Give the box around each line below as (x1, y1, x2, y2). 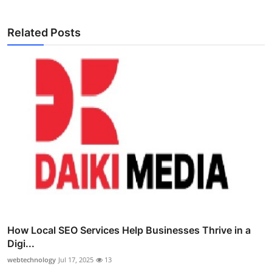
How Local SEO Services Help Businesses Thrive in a (7, 223, 251, 236)
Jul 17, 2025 (58, 254, 93, 264)
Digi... (7, 237, 35, 250)
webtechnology (7, 254, 56, 264)
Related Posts (7, 26, 81, 39)
